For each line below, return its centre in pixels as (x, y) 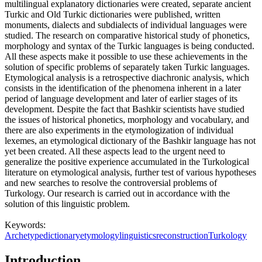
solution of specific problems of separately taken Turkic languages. (127, 67)
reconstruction (182, 236)
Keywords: (25, 225)
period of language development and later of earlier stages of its (121, 99)
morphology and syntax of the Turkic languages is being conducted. (130, 46)
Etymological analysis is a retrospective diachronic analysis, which (127, 78)
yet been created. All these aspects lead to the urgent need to (115, 151)
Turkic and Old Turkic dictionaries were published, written (113, 15)
